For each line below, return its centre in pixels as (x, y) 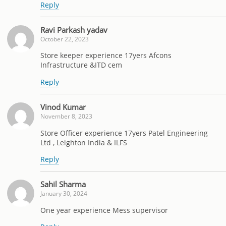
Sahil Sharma (63, 184)
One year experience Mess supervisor (104, 210)
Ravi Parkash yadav (74, 30)
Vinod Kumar (63, 107)
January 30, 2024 (64, 194)
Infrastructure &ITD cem (81, 65)
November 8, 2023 (66, 117)
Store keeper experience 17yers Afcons (106, 55)
